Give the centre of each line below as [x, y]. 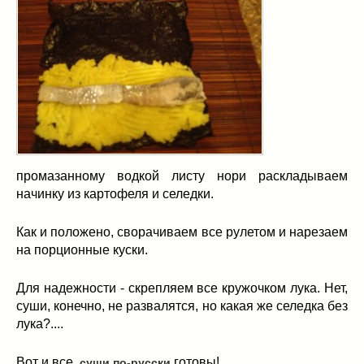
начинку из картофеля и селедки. [115, 194]
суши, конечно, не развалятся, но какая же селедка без [182, 306]
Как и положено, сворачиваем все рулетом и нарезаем [182, 232]
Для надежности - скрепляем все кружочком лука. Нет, [182, 288]
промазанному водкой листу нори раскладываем [182, 176]
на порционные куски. [82, 250]
